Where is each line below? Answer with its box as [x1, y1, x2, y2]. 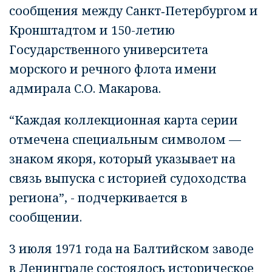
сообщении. [9, 209, 82, 225]
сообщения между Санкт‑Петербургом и [9, 2, 258, 19]
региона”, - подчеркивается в [9, 189, 188, 206]
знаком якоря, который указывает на [9, 151, 236, 167]
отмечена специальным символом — [9, 131, 241, 148]
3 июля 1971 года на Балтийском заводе [9, 240, 254, 257]
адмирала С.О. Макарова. [9, 80, 161, 97]
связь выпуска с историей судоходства [9, 170, 246, 186]
